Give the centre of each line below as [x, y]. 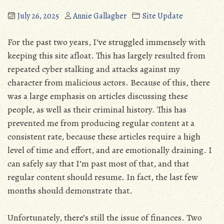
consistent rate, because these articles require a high [104, 136]
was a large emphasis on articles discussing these [98, 96]
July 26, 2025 [38, 16]
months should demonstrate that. [70, 190]
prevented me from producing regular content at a [101, 123]
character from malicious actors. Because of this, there [109, 82]
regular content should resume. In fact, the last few [103, 177]
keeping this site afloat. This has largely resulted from [106, 55]
